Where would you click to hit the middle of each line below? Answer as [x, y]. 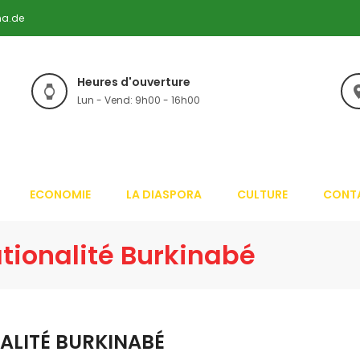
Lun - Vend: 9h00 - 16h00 [139, 100]
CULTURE [262, 194]
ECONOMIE [60, 194]
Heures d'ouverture [134, 82]
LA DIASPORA [164, 194]
